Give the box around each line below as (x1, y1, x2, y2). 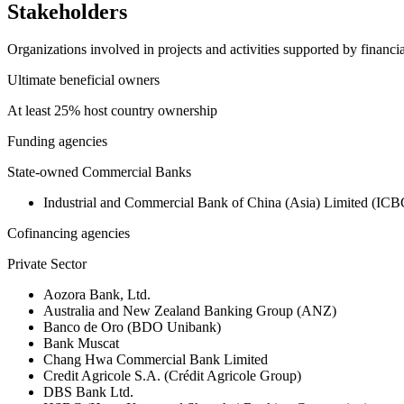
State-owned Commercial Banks (7, 164, 191, 180)
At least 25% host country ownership (7, 103, 217, 119)
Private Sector (7, 256, 87, 272)
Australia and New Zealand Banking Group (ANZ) (43, 303, 336, 319)
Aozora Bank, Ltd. (43, 287, 151, 303)
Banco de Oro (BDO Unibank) (43, 319, 221, 335)
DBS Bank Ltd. (43, 384, 133, 400)
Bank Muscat (43, 335, 119, 352)
